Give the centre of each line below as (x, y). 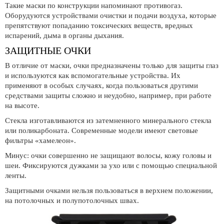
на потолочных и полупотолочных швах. (72, 200)
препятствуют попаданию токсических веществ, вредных (99, 25)
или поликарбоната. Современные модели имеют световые (101, 130)
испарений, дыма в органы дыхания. (64, 35)
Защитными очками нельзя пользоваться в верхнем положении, (109, 190)
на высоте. (22, 105)
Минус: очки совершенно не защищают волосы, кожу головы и (108, 155)
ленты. (16, 175)
